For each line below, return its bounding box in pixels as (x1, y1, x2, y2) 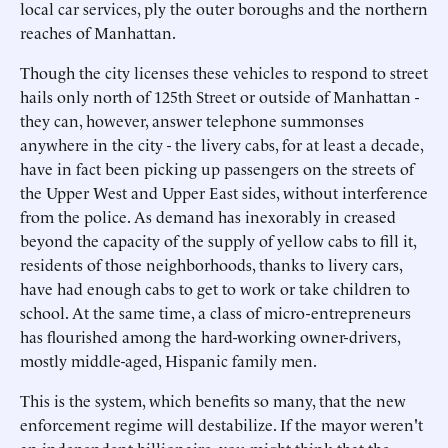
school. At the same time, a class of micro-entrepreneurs (20, 301, 411, 323)
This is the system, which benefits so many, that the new (20, 389, 406, 411)
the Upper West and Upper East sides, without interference (20, 181, 428, 203)
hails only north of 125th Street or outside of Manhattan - (20, 85, 419, 107)
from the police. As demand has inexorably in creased (20, 205, 396, 227)
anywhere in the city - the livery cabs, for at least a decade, (20, 133, 423, 155)
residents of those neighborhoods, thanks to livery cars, (20, 253, 402, 275)
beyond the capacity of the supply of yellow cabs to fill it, (20, 229, 416, 251)
